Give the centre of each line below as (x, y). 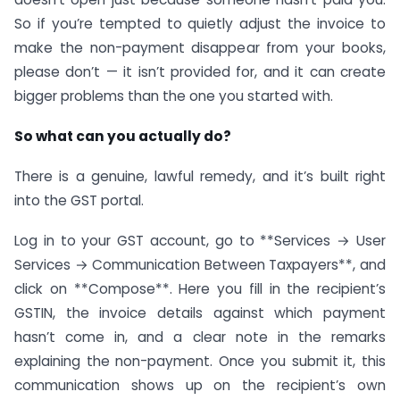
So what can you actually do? (123, 137)
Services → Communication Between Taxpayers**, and (200, 264)
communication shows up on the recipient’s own (200, 385)
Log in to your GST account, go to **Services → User (200, 240)
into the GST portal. (79, 200)
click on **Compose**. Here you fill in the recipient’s (200, 288)
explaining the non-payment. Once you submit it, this (200, 361)
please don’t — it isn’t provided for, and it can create (200, 72)
